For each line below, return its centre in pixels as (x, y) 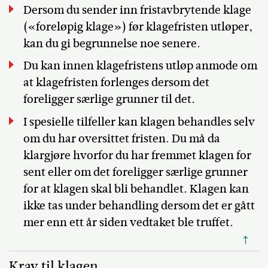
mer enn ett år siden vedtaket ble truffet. (128, 222)
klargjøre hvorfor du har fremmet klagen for (137, 155)
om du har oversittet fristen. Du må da (121, 138)
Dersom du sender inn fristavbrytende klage (137, 10)
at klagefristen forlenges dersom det (116, 83)
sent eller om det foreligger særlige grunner (135, 172)
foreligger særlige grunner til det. (109, 99)
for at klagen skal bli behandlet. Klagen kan (136, 188)
